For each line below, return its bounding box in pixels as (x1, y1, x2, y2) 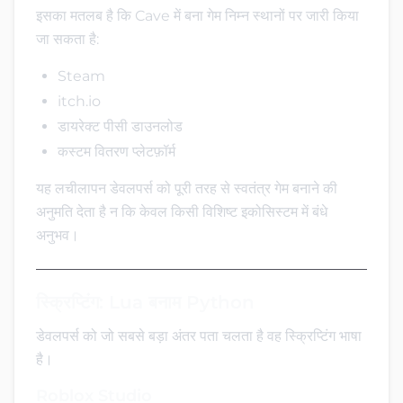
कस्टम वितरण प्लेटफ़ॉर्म (58, 142, 175, 160)
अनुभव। (36, 226, 79, 244)
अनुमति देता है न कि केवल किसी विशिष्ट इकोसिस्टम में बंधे (36, 202, 327, 220)
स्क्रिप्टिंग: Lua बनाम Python (36, 291, 255, 313)
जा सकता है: (36, 30, 99, 48)
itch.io (58, 92, 101, 110)
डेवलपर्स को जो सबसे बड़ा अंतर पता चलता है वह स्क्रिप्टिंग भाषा (36, 327, 362, 345)
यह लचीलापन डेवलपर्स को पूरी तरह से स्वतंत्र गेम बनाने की (36, 179, 337, 197)
